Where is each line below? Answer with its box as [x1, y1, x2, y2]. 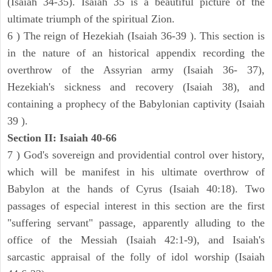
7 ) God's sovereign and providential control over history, [7, 149, 265, 161]
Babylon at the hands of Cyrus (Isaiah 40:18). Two [7, 183, 265, 195]
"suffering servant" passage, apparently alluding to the [7, 217, 265, 229]
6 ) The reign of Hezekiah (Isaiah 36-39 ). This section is [7, 30, 265, 42]
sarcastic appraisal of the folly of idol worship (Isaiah [7, 251, 265, 263]
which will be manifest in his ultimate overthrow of [7, 166, 265, 178]
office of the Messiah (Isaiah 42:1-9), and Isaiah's [7, 234, 265, 246]
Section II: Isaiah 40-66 [7, 132, 117, 144]
